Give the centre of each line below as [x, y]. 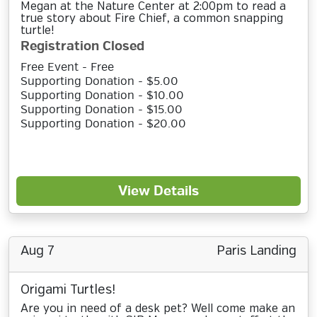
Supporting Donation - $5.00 [99, 81]
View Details [158, 191]
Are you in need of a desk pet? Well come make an [158, 309]
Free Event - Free [67, 67]
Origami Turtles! [68, 290]
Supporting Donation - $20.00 [103, 124]
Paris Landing [257, 251]
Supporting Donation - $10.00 [102, 96]
